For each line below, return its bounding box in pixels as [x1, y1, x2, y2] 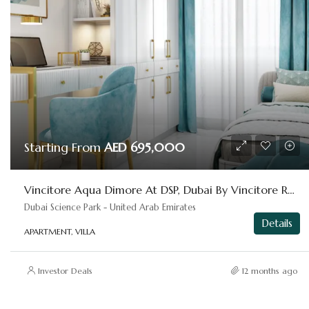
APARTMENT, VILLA [24, 226, 95, 237]
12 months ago [242, 265, 298, 276]
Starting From [24, 139, 104, 155]
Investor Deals [38, 265, 92, 276]
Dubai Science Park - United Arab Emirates [24, 201, 196, 213]
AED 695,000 [104, 139, 185, 155]
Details [261, 216, 293, 230]
